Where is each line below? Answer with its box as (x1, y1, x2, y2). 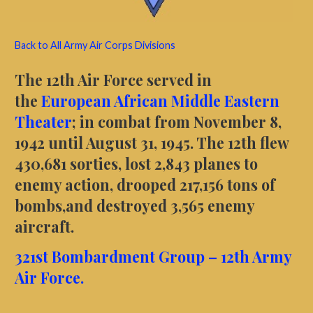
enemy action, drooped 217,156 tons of (14, 175, 275, 195)
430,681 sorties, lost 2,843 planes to (14, 154, 258, 174)
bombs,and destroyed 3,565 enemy (14, 196, 254, 216)
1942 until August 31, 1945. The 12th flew (14, 133, 289, 153)
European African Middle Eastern (41, 91, 279, 111)
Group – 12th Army (158, 246, 291, 266)
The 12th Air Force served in (14, 70, 212, 90)
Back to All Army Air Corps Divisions (14, 39, 175, 52)
